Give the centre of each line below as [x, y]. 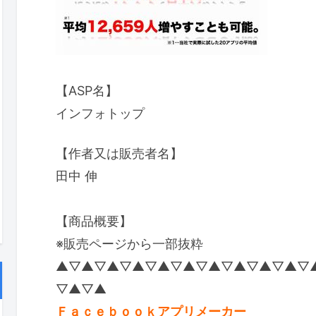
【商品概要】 [94, 221]
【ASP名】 [87, 90]
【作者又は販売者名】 [119, 153]
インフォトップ [100, 113]
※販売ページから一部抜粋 [129, 243]
